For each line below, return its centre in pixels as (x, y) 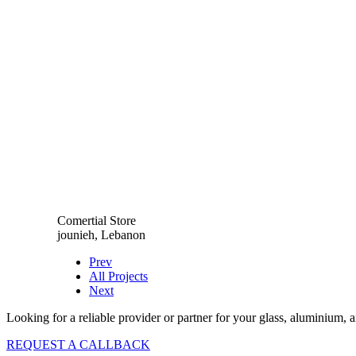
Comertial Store (97, 221)
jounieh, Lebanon (101, 235)
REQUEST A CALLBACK (78, 345)
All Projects (118, 277)
